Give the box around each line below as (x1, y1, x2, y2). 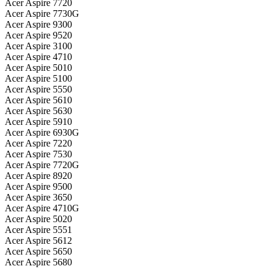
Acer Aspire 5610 (5, 95, 72, 106)
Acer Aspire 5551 (5, 225, 72, 235)
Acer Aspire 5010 (5, 62, 72, 73)
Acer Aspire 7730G (5, 8, 79, 19)
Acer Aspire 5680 (5, 257, 72, 268)
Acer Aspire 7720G (5, 160, 79, 171)
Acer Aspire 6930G (5, 127, 79, 138)
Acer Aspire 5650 (5, 246, 72, 257)
